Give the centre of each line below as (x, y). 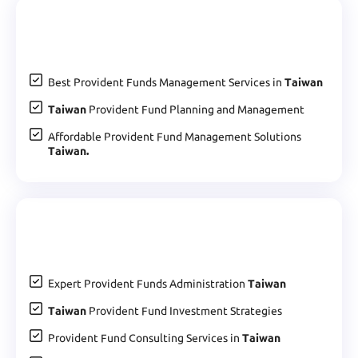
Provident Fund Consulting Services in (145, 338)
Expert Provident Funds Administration (148, 284)
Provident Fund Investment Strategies (184, 311)
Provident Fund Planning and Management (195, 110)
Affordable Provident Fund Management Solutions (175, 137)
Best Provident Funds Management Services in (166, 83)
